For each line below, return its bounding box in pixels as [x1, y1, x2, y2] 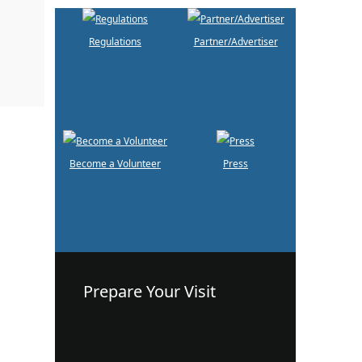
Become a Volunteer [69, 157, 161, 170]
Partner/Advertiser [193, 35, 278, 48]
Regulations [89, 35, 141, 48]
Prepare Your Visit [83, 280, 216, 302]
